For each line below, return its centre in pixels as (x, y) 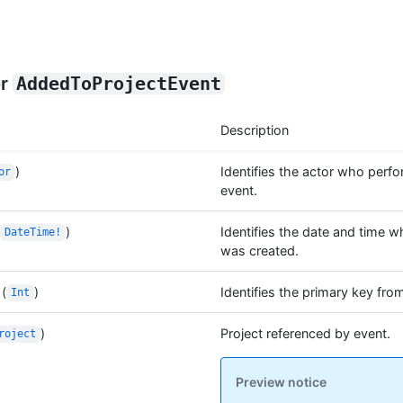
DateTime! (32, 233)
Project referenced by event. (305, 333)
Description (255, 130)
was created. (260, 250)
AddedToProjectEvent (119, 83)
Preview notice (281, 381)
